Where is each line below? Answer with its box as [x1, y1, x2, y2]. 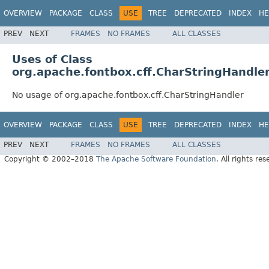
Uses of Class [12, 52, 92, 65]
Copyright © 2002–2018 [4, 155, 96, 164]
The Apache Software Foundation [96, 155, 216, 164]
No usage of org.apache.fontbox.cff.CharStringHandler [12, 89, 244, 100]
